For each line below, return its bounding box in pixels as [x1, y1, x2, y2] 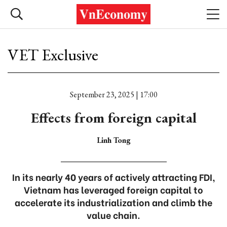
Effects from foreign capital [30, 108, 197, 127]
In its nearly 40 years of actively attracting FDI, [12, 170, 215, 183]
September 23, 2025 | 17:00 [69, 89, 158, 100]
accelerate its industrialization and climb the [15, 195, 212, 209]
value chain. [87, 208, 140, 221]
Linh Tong [96, 135, 131, 145]
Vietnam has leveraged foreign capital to [24, 182, 203, 196]
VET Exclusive [8, 44, 98, 65]
